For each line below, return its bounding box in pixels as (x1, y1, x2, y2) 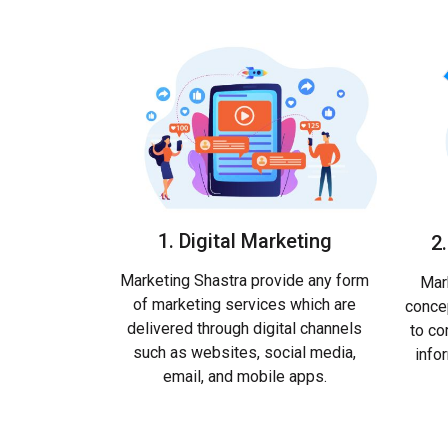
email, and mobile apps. (162, 367, 327, 387)
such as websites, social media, (133, 343, 356, 363)
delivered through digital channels (127, 319, 362, 339)
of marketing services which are (133, 295, 356, 315)
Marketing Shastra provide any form (120, 271, 369, 291)
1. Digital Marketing (157, 229, 332, 254)
